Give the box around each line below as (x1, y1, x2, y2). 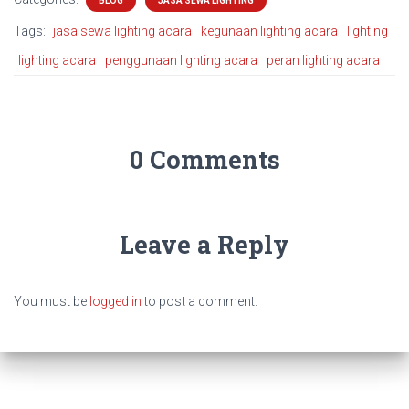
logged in (89, 294, 142, 309)
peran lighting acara (267, 53, 380, 68)
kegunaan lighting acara (201, 24, 338, 39)
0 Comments (129, 143, 280, 176)
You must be (14, 294, 89, 309)
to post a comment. (142, 294, 257, 309)
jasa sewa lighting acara (53, 24, 192, 39)
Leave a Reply (120, 228, 289, 261)
